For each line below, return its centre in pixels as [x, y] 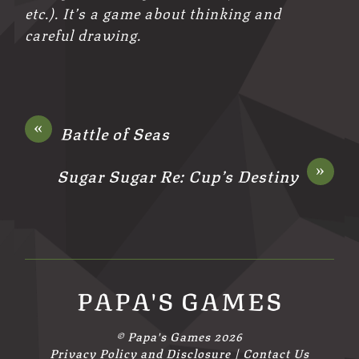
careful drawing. [83, 33]
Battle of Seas [115, 133]
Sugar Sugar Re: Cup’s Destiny [177, 175]
